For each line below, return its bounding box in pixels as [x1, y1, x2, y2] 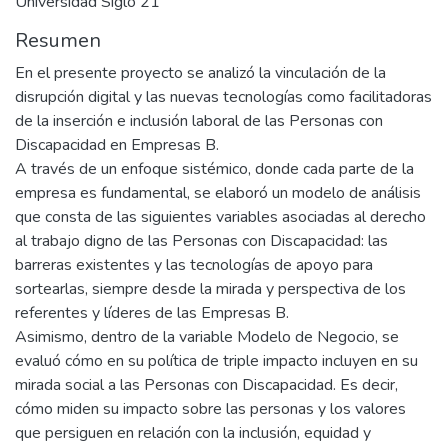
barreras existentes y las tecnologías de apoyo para [15, 253, 373, 276]
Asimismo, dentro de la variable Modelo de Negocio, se [15, 325, 399, 348]
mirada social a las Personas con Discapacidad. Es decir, [15, 373, 398, 396]
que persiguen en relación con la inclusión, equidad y [15, 421, 371, 444]
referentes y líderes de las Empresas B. [15, 301, 289, 324]
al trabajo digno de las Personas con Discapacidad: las [15, 229, 388, 252]
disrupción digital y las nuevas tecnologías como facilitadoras [15, 85, 432, 108]
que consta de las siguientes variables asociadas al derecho [15, 205, 426, 228]
